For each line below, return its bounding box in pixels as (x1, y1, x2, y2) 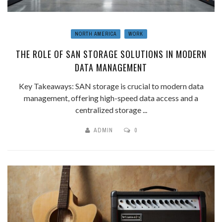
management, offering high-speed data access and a (24, 93, 198, 103)
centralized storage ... (75, 105, 147, 114)
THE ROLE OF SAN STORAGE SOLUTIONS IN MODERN (15, 47, 207, 60)
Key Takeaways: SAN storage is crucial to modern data (18, 81, 204, 91)
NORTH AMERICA (75, 30, 116, 37)
